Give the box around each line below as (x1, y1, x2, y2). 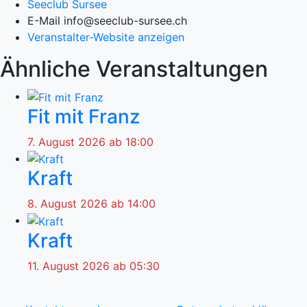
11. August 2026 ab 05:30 (27, 258, 160, 273)
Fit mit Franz (27, 104, 140, 128)
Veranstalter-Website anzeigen (27, 29, 184, 44)
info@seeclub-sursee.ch (64, 13, 187, 27)
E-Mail (27, 13, 64, 27)
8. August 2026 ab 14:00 (27, 197, 156, 211)
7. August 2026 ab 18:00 (27, 134, 153, 149)
